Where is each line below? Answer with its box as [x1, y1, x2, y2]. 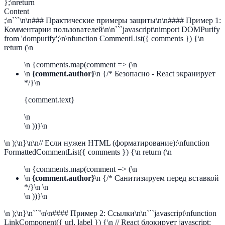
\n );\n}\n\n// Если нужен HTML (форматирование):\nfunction [4, 139, 209, 147]
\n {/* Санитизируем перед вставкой [94, 174, 219, 182]
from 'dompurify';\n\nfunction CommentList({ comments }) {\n [4, 34, 204, 43]
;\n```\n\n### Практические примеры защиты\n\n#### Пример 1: [4, 16, 221, 25]
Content [4, 7, 29, 16]
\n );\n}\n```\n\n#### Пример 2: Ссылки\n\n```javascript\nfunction [4, 209, 216, 217]
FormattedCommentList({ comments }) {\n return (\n [4, 148, 172, 156]
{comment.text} [24, 95, 75, 104]
